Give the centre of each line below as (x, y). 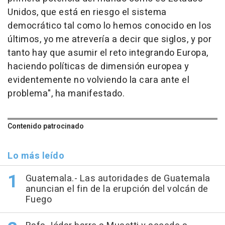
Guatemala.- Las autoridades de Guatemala (118, 179)
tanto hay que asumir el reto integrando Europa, (108, 53)
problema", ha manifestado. (66, 94)
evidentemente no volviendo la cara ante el (98, 80)
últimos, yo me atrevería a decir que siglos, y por (109, 40)
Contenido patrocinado (46, 127)
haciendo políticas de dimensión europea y (98, 67)
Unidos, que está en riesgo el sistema (87, 13)
